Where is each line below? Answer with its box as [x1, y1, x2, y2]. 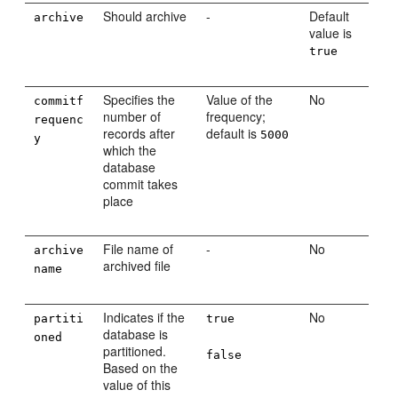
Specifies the [103, 91, 176, 108]
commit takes [103, 175, 179, 193]
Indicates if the [103, 308, 186, 326]
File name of [103, 240, 174, 258]
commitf [34, 94, 84, 107]
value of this [103, 376, 171, 394]
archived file [103, 257, 171, 275]
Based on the [103, 359, 179, 377]
